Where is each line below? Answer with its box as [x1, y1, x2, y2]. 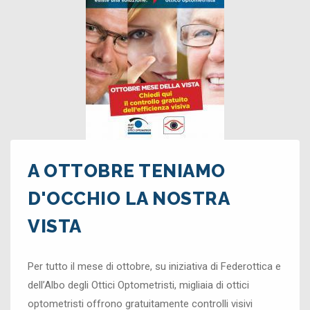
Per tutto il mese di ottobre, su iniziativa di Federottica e [28, 260, 281, 273]
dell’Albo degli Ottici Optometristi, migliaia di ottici [28, 279, 249, 291]
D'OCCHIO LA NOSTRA [28, 188, 229, 209]
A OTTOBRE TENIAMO [28, 161, 226, 181]
